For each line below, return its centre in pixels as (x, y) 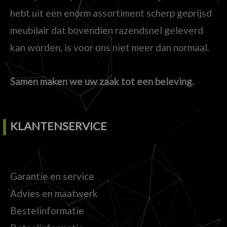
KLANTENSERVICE (59, 126)
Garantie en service (52, 176)
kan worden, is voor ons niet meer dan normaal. (110, 47)
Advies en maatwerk (54, 194)
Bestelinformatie (47, 211)
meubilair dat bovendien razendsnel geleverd (107, 30)
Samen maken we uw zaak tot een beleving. (102, 82)
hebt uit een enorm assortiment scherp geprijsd (111, 13)
